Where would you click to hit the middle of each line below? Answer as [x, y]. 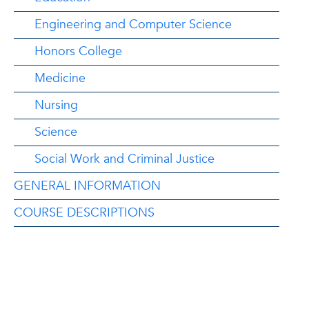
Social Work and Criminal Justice [124, 159]
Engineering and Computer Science [133, 24]
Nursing [56, 105]
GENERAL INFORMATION [87, 186]
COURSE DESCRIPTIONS [84, 213]
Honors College [78, 51]
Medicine [60, 78]
